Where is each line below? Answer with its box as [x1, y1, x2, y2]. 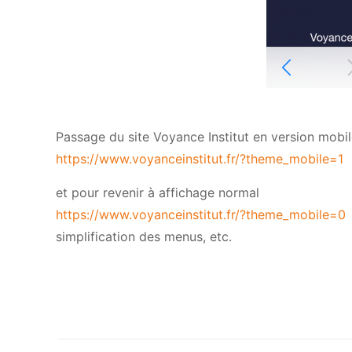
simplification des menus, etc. [56, 229, 233, 244]
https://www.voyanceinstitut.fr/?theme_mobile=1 [56, 151, 344, 167]
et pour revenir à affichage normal [56, 185, 260, 200]
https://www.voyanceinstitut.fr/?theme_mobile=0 [56, 207, 346, 222]
